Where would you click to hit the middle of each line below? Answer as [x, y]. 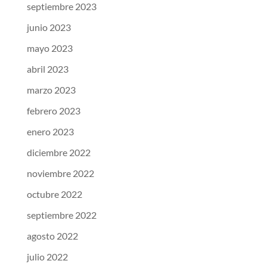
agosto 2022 [52, 236]
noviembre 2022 [60, 173]
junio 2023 [49, 27]
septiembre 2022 [61, 215]
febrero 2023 [53, 111]
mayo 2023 [49, 48]
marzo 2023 [51, 90]
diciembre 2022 [58, 153]
